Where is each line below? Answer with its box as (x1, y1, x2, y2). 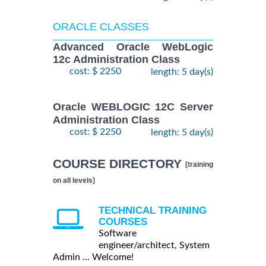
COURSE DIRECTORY (53, 156, 185, 170)
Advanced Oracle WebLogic (53, 41, 213, 53)
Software (99, 228, 137, 238)
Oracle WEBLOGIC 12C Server (53, 101, 213, 113)
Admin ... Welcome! (53, 252, 134, 262)
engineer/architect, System (99, 240, 210, 250)
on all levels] (53, 176, 95, 185)
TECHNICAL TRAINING (99, 204, 207, 216)
